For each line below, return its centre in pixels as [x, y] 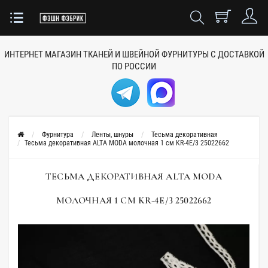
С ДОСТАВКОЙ [237, 54]
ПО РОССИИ [134, 66]
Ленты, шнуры [112, 135]
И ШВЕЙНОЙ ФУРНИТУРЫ [162, 54]
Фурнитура [58, 135]
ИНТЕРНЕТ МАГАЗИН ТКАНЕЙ [58, 54]
